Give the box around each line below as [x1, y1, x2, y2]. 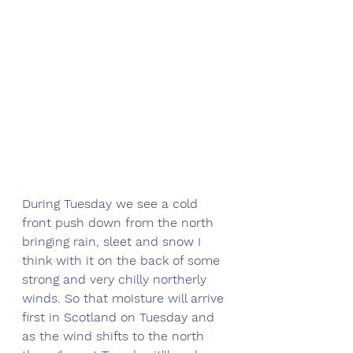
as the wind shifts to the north [22, 328, 208, 344]
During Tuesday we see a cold [22, 195, 202, 211]
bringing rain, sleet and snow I [22, 233, 205, 249]
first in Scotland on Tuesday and [22, 309, 218, 325]
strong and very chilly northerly [22, 271, 210, 287]
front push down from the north [22, 214, 217, 230]
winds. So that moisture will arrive [22, 290, 228, 306]
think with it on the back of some [22, 252, 224, 268]
